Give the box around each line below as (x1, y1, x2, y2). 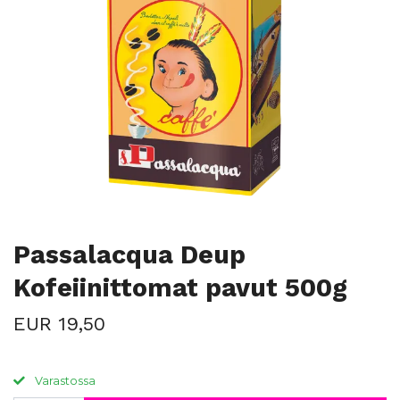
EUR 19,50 (13, 312, 105, 335)
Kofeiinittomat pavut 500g (13, 272, 347, 303)
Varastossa (32, 374, 96, 387)
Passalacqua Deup (13, 239, 246, 270)
